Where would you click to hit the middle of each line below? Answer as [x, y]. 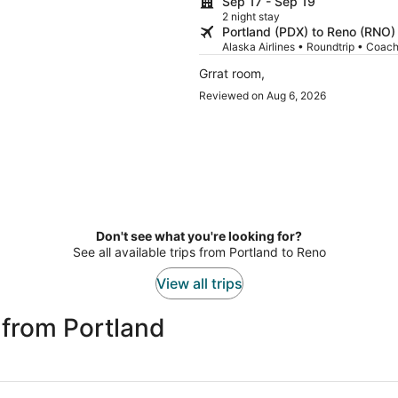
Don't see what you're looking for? [199, 236]
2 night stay [251, 17]
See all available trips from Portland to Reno [199, 252]
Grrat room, [232, 74]
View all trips [199, 284]
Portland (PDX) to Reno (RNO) [309, 32]
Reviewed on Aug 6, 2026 [263, 96]
